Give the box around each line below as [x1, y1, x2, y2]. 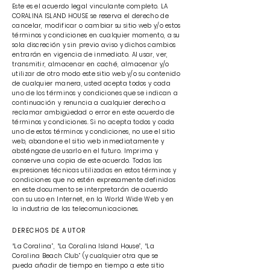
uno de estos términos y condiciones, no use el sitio [12, 127, 175, 136]
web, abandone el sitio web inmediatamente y [12, 137, 164, 146]
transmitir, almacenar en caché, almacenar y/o [12, 60, 169, 69]
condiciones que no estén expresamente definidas [12, 175, 176, 184]
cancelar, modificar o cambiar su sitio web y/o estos [12, 21, 181, 30]
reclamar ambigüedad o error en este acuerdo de [12, 108, 174, 117]
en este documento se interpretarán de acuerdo [12, 185, 168, 194]
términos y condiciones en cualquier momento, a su [12, 31, 180, 40]
